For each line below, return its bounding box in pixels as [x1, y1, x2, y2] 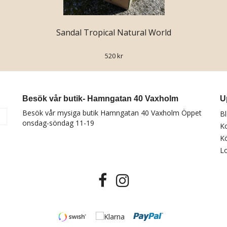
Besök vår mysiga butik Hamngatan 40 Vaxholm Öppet [22, 107, 202, 118]
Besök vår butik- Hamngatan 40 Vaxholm [22, 94, 178, 103]
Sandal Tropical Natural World [56, 26, 171, 38]
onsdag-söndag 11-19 [22, 118, 94, 128]
